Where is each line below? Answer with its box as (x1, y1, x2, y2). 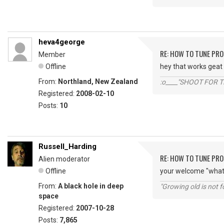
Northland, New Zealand (58, 77, 138, 85)
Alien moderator (38, 155, 90, 163)
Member (38, 50, 65, 58)
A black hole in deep (58, 182, 123, 190)
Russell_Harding (38, 142, 96, 151)
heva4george (38, 37, 85, 46)
